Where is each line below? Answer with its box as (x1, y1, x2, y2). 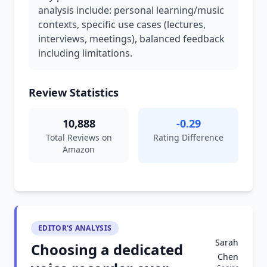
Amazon (63, 144, 95, 155)
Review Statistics (29, 85, 119, 100)
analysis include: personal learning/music (38, 4, 224, 17)
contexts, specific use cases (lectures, (38, 18, 206, 31)
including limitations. (38, 46, 132, 60)
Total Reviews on (45, 132, 112, 143)
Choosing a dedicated (31, 240, 183, 259)
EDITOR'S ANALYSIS (38, 223, 112, 233)
